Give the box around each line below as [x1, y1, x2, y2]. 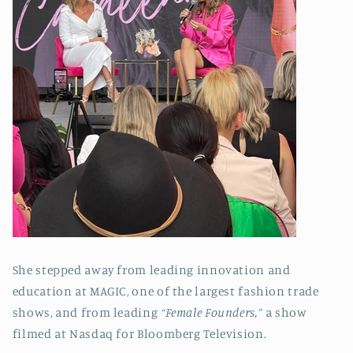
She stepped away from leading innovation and [12, 262, 291, 277]
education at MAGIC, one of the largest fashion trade [12, 283, 319, 299]
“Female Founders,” [160, 304, 263, 320]
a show [262, 304, 307, 320]
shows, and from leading [12, 304, 161, 320]
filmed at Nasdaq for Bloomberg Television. [12, 325, 269, 341]
